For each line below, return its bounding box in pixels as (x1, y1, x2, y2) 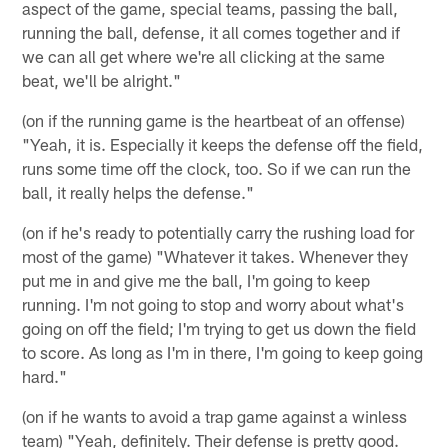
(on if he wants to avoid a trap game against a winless (22, 405, 408, 426)
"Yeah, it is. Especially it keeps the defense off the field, (22, 133, 424, 154)
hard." (22, 365, 68, 386)
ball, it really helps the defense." (22, 181, 255, 202)
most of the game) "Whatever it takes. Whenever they (22, 245, 409, 266)
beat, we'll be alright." (22, 69, 182, 90)
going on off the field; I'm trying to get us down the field (22, 317, 417, 338)
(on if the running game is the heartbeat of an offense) (22, 109, 406, 130)
